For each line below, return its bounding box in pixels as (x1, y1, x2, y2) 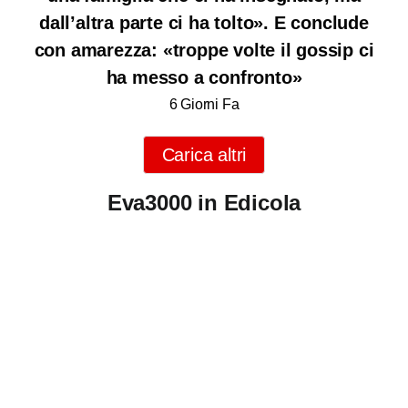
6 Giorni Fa (168, 96, 240, 113)
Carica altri (161, 145, 247, 166)
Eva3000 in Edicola (107, 190, 301, 216)
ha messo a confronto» (106, 67, 302, 88)
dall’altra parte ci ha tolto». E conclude (39, 13, 369, 34)
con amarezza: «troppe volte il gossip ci (34, 40, 374, 61)
